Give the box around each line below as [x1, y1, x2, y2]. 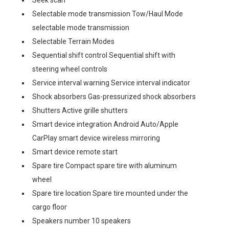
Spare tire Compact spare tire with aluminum [32, 162, 177, 170]
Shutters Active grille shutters [32, 106, 128, 114]
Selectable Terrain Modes [32, 37, 114, 45]
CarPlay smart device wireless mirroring [32, 134, 160, 142]
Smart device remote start [32, 148, 118, 156]
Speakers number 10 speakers [32, 217, 131, 225]
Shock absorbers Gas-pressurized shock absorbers [32, 93, 196, 101]
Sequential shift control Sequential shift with [32, 51, 175, 59]
